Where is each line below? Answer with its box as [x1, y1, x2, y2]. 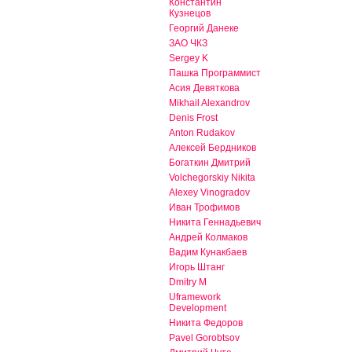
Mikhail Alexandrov [169, 97, 250, 109]
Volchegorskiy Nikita [169, 172, 255, 184]
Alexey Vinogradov [169, 187, 250, 199]
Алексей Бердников [169, 142, 256, 154]
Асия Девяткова [169, 82, 240, 94]
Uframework [169, 291, 221, 303]
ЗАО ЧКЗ [169, 38, 207, 49]
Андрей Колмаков [169, 232, 247, 244]
